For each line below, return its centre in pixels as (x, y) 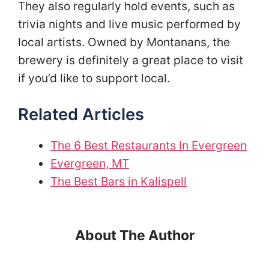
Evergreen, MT (90, 164)
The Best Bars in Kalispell (119, 182)
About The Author (134, 236)
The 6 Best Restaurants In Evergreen (149, 146)
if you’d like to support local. (95, 78)
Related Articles (81, 115)
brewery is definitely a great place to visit (131, 60)
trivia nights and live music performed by (129, 24)
